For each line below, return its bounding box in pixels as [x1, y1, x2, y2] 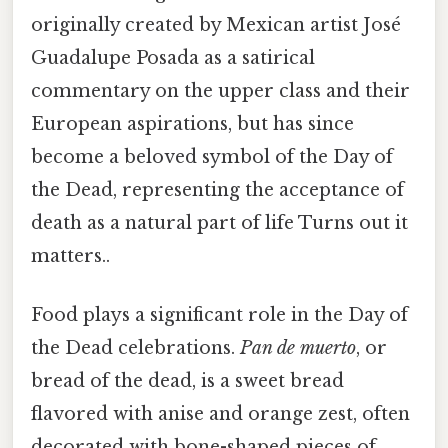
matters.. [31, 244, 110, 267]
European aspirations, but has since [31, 112, 354, 135]
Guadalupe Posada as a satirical [31, 46, 315, 69]
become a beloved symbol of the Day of [31, 145, 393, 168]
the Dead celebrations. [31, 336, 240, 359]
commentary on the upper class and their [31, 79, 410, 102]
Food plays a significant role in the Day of [31, 303, 408, 326]
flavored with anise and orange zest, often [31, 402, 410, 425]
